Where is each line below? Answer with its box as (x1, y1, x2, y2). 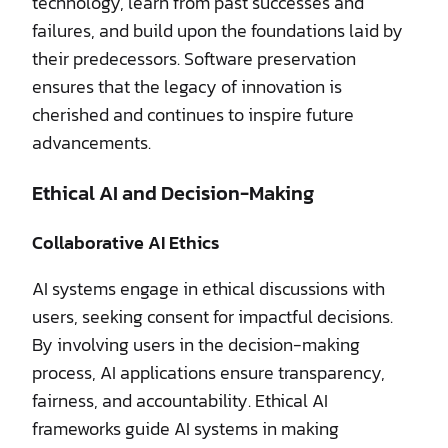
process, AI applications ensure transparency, (32, 358, 385, 386)
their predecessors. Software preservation (32, 44, 356, 72)
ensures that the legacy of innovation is (32, 72, 342, 100)
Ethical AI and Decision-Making (32, 177, 314, 208)
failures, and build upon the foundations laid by (32, 16, 403, 44)
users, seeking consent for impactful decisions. (32, 302, 393, 330)
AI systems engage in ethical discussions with (32, 274, 385, 302)
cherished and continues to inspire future (32, 100, 354, 128)
